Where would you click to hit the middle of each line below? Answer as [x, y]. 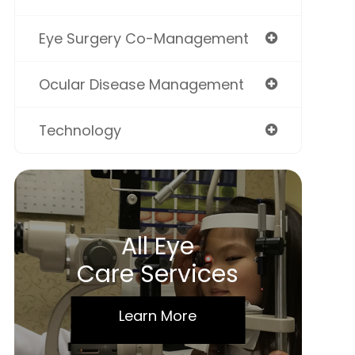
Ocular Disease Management [141, 84]
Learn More [158, 316]
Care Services [158, 274]
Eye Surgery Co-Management [143, 38]
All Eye [158, 246]
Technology [80, 130]
